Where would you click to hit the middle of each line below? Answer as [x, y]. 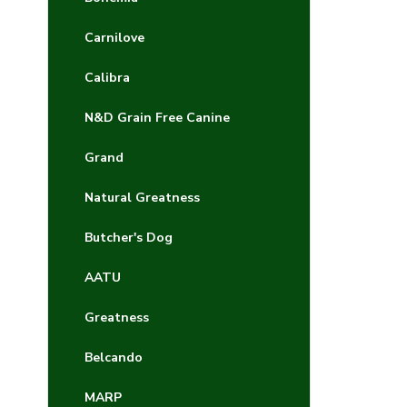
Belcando [114, 357]
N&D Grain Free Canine [157, 118]
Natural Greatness [142, 198]
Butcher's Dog [129, 238]
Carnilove [114, 38]
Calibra [107, 78]
